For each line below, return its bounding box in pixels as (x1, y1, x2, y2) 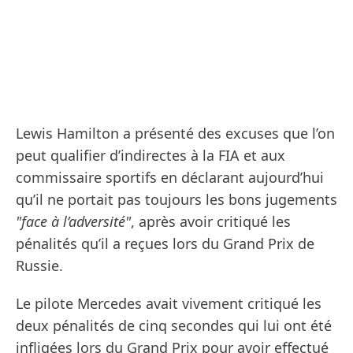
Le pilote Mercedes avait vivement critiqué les (16, 294, 321, 314)
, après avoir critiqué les (131, 212, 291, 232)
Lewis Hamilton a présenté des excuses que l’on (16, 124, 335, 143)
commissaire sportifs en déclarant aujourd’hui (16, 168, 324, 188)
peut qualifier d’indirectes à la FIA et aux (16, 146, 285, 165)
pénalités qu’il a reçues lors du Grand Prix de (16, 234, 314, 254)
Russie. (16, 256, 63, 276)
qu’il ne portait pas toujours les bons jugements (16, 190, 337, 210)
